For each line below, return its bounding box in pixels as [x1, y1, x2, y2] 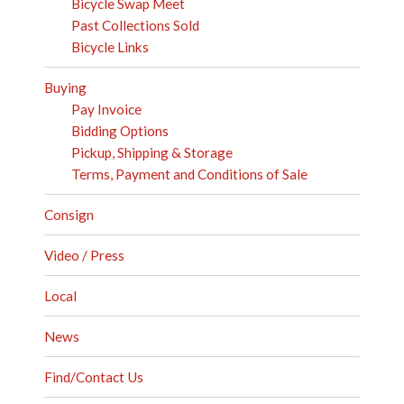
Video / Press [44, 247, 125, 263]
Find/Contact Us [44, 369, 144, 385]
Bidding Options [71, 123, 170, 139]
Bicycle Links [71, 39, 150, 55]
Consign [44, 207, 95, 223]
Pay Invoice [71, 101, 142, 117]
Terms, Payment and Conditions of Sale [71, 166, 308, 182]
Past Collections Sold [71, 17, 200, 33]
